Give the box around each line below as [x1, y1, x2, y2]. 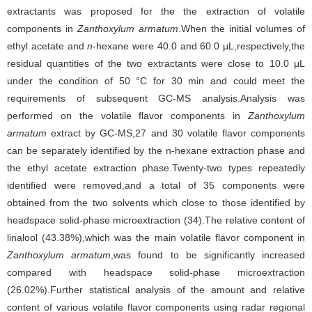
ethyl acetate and [7, 40, 88, 52]
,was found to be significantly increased [111, 249, 306, 260]
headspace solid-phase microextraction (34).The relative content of [7, 214, 305, 226]
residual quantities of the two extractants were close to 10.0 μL [7, 58, 305, 69]
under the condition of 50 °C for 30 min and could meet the [7, 75, 305, 86]
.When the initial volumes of [178, 23, 305, 34]
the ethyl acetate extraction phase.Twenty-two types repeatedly [7, 162, 305, 173]
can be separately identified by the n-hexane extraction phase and [7, 145, 305, 156]
